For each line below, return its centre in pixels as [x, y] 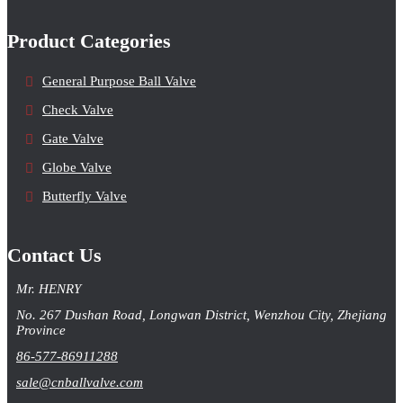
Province [41, 330]
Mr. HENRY [49, 288]
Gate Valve [73, 138]
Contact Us [54, 255]
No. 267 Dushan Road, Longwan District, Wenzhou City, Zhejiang [201, 314]
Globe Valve [77, 167]
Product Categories [89, 41]
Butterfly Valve [85, 196]
